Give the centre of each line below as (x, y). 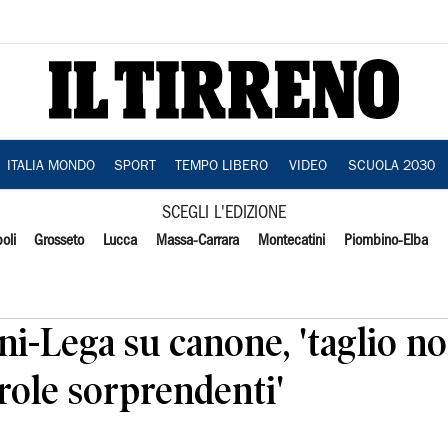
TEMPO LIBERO (221, 167)
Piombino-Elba (385, 241)
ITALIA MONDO (50, 167)
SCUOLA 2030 (391, 167)
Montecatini (291, 241)
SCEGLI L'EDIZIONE (224, 213)
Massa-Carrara (198, 241)
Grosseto (59, 241)
